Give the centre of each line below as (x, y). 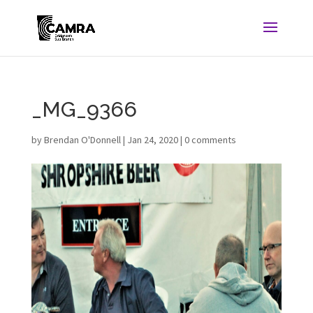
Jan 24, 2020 (152, 140)
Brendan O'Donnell (82, 140)
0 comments (210, 140)
